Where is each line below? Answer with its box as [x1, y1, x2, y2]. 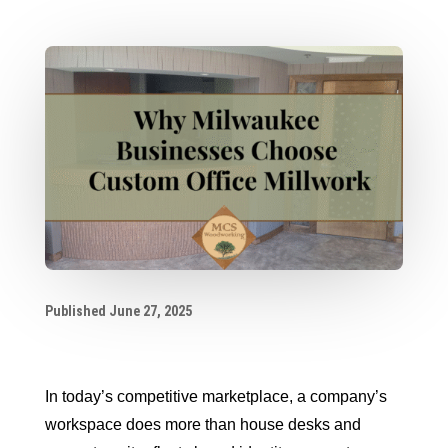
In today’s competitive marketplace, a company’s [44, 387, 387, 405]
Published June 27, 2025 [44, 302, 192, 319]
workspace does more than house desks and [44, 415, 361, 433]
